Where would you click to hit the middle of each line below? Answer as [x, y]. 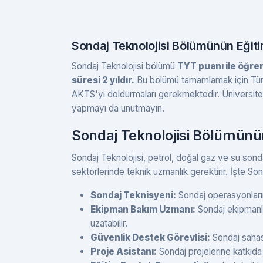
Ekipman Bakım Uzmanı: [143, 209]
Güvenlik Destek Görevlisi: [150, 237]
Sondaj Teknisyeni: [133, 195]
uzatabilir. [109, 223]
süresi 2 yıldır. [103, 80]
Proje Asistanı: [124, 251]
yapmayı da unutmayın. [118, 108]
